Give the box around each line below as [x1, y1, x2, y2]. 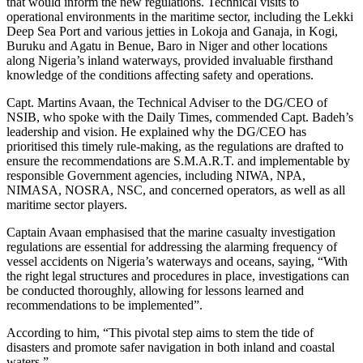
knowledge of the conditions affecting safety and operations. [6, 68, 314, 83]
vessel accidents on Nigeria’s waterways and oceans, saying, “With [6, 254, 348, 269]
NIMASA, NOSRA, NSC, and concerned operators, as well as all [6, 183, 345, 198]
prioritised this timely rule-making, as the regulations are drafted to [6, 139, 344, 154]
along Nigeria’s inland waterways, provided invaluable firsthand [6, 53, 333, 68]
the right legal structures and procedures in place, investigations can [6, 269, 349, 284]
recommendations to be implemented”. [6, 298, 203, 313]
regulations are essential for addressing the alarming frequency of [6, 240, 337, 254]
